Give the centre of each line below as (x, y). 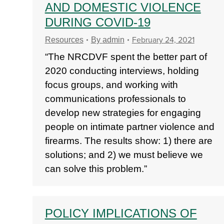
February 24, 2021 (163, 40)
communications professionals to (115, 99)
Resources (64, 40)
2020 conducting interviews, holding (122, 71)
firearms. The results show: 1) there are (128, 141)
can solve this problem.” (96, 169)
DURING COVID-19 (97, 22)
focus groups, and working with (111, 85)
